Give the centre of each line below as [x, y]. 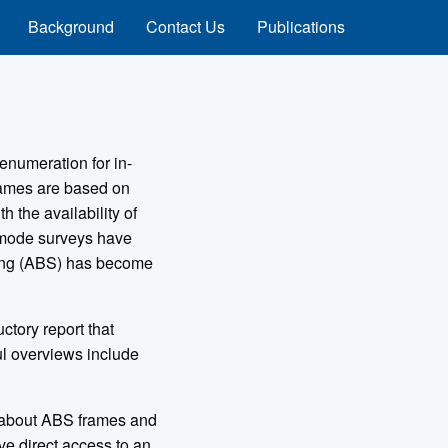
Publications [301, 27]
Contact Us [185, 27]
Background [71, 27]
